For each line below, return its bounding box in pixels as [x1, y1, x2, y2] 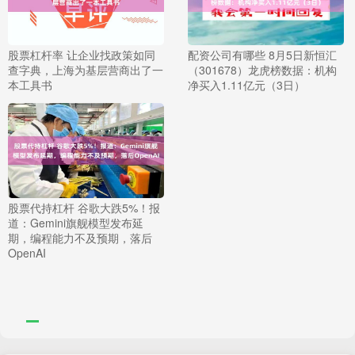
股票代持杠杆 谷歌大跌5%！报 [8, 200, 160, 216]
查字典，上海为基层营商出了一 [8, 62, 163, 78]
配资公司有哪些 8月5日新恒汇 [187, 47, 337, 63]
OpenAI [8, 245, 46, 261]
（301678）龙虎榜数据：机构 [187, 62, 337, 78]
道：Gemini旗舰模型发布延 [8, 215, 143, 231]
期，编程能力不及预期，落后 [8, 230, 152, 246]
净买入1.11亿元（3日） [187, 77, 305, 93]
